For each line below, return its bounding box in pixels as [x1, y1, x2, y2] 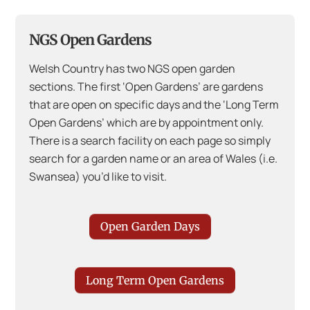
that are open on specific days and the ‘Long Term [29, 96, 280, 112]
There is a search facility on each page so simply [29, 132, 271, 148]
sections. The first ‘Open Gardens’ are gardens [29, 78, 264, 94]
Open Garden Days [100, 219, 200, 234]
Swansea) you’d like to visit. [29, 168, 167, 184]
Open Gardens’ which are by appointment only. [29, 114, 264, 130]
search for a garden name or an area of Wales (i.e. [29, 150, 278, 166]
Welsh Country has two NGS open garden [29, 60, 236, 76]
